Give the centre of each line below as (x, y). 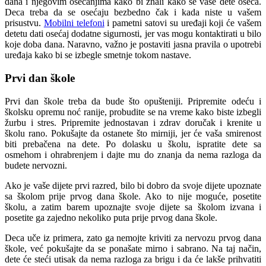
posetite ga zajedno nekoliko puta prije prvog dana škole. (111, 217)
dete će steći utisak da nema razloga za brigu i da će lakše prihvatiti (133, 259)
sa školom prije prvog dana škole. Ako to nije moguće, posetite (133, 196)
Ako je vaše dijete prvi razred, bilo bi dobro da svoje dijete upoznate (133, 185)
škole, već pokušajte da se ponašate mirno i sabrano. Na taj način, (133, 248)
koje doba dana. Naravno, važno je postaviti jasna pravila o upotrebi (133, 45)
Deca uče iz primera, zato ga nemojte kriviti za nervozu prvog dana (133, 237)
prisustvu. (24, 23)
